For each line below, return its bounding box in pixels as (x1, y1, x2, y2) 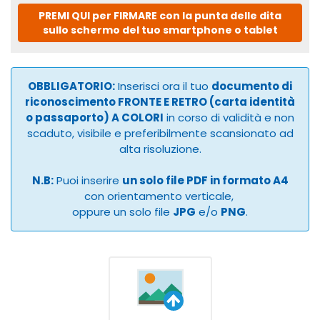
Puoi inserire (53, 172, 122, 188)
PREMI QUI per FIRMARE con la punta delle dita (39, 9, 281, 24)
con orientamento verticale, (84, 188, 236, 204)
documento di (211, 78, 292, 94)
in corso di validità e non (164, 109, 294, 125)
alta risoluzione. (119, 141, 201, 156)
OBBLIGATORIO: (28, 78, 115, 94)
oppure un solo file (72, 204, 173, 219)
